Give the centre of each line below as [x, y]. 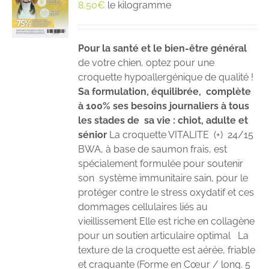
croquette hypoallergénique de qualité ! [166, 77]
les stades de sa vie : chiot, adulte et [163, 121]
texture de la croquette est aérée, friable [167, 250]
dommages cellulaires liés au [143, 207]
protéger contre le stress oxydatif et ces [166, 193]
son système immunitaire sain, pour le [163, 178]
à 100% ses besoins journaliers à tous [164, 106]
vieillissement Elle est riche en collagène [167, 222]
